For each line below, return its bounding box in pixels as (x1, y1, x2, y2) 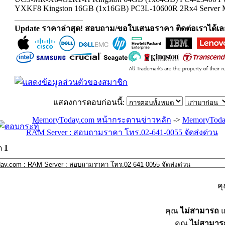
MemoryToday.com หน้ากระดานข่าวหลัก (32, 116, 171, 124)
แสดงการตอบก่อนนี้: (53, 98, 127, 106)
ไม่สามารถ (180, 206, 219, 215)
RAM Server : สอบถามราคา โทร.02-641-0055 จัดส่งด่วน (26, 128, 218, 137)
